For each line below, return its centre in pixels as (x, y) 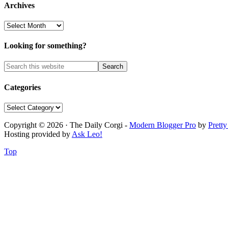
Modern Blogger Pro (163, 125)
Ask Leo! (87, 134)
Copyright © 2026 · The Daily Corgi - (67, 125)
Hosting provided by (38, 134)
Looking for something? (45, 46)
